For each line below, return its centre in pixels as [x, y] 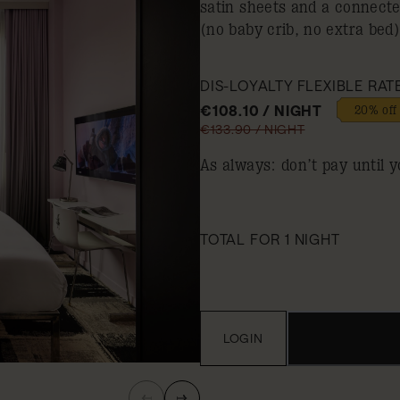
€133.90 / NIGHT [253, 129]
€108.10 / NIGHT [261, 110]
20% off [376, 110]
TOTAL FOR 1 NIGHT [270, 239]
